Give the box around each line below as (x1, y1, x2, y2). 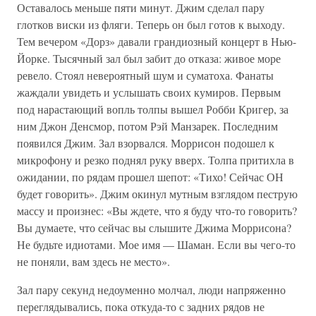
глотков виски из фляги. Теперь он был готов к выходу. (17, 17, 285, 32)
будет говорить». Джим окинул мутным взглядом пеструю (17, 186, 298, 201)
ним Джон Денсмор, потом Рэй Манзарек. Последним (17, 119, 278, 133)
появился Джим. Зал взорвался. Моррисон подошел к (17, 135, 274, 150)
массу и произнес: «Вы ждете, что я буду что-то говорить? (17, 203, 297, 218)
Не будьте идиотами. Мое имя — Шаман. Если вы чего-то (17, 237, 296, 252)
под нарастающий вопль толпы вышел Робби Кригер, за (17, 102, 288, 116)
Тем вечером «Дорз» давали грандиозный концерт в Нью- (17, 34, 296, 49)
